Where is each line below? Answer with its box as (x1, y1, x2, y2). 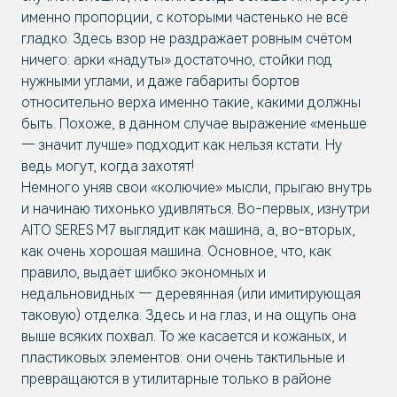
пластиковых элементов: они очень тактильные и (21, 349, 345, 366)
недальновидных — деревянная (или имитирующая (21, 285, 361, 302)
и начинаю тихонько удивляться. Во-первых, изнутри (21, 200, 370, 217)
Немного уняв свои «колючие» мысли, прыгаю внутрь (21, 179, 372, 196)
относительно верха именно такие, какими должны (21, 94, 361, 111)
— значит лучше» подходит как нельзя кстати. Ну (21, 136, 342, 153)
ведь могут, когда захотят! (21, 158, 194, 175)
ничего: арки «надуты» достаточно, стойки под (21, 51, 332, 68)
